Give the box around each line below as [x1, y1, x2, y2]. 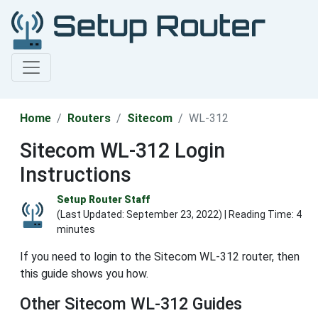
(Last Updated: [57, 209, 126, 221]
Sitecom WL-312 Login [20, 138, 225, 163]
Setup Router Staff [57, 194, 150, 206]
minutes [57, 224, 95, 236]
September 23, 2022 [126, 209, 219, 221]
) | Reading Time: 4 [219, 209, 302, 221]
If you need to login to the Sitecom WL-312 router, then [20, 250, 300, 264]
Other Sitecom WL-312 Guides [20, 294, 242, 314]
